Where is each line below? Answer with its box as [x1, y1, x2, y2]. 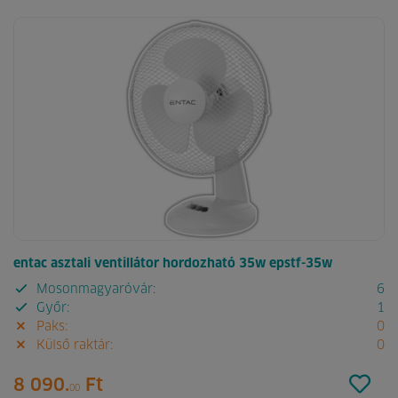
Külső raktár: [32, 338, 113, 352]
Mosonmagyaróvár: [32, 283, 155, 296]
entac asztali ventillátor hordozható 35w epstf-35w [13, 257, 332, 270]
